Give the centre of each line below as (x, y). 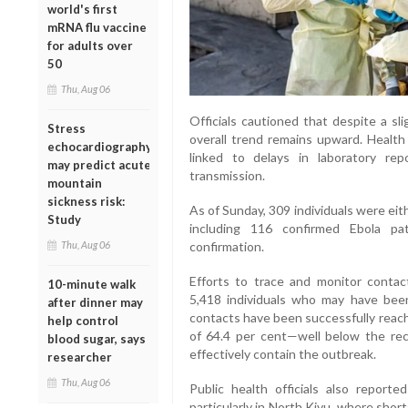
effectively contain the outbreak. (282, 354)
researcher (80, 357)
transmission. (227, 176)
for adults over (90, 45)
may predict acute (99, 164)
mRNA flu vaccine (97, 27)
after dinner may (95, 302)
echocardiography (100, 146)
